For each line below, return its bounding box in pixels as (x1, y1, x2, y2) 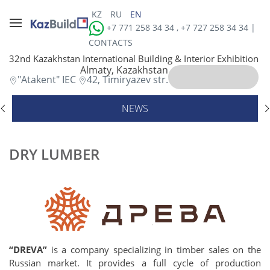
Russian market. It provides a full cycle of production (9, 256, 261, 269)
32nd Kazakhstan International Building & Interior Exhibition (9, 52, 259, 64)
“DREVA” (9, 243, 47, 256)
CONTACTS (88, 37, 133, 48)
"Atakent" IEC (17, 73, 78, 86)
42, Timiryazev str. (87, 73, 168, 86)
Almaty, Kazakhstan (80, 63, 168, 77)
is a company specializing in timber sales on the (47, 243, 261, 256)
